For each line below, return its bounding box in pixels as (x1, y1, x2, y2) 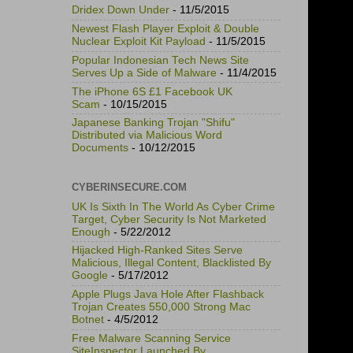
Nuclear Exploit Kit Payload (72, 35, 206, 48)
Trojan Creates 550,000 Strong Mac (72, 301, 251, 314)
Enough (72, 225, 110, 238)
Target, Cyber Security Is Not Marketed (72, 213, 266, 225)
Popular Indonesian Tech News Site (72, 54, 249, 66)
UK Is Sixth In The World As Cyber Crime (72, 200, 275, 213)
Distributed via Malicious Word (72, 129, 222, 142)
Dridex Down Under (72, 4, 169, 17)
